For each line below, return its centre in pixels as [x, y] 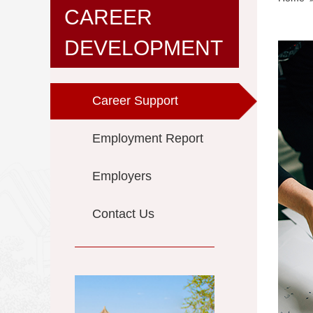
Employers [122, 176]
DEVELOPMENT [144, 48]
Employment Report [148, 138]
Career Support [135, 101]
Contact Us [123, 214]
